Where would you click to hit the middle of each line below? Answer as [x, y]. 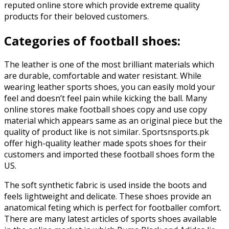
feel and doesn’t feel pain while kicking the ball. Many [106, 98]
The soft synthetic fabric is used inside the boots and [105, 185]
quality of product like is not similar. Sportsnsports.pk [107, 132]
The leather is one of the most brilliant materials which [109, 65]
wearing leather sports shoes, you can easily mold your [110, 87]
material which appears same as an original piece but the [113, 121]
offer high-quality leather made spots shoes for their [105, 143]
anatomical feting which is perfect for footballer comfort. [113, 208]
